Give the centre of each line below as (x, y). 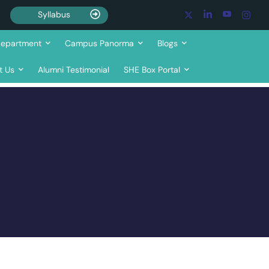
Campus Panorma (100, 43)
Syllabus (54, 14)
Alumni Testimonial (74, 70)
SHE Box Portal (152, 70)
